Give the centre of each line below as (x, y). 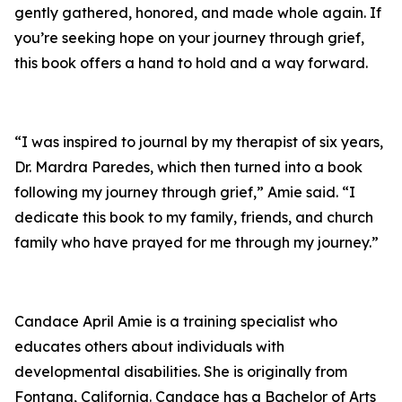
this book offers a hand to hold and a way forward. (191, 63)
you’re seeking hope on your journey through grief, (189, 38)
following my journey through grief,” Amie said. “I (185, 192)
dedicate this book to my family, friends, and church (194, 218)
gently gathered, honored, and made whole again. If (198, 13)
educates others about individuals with (149, 347)
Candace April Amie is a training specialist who (176, 322)
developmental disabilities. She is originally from (181, 372)
